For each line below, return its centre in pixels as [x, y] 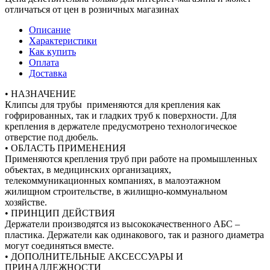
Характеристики [63, 40]
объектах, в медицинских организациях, [88, 169]
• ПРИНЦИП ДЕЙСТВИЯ [60, 213]
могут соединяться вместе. [59, 245]
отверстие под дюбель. [52, 137]
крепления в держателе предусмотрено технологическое [121, 126]
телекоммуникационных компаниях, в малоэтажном [113, 180]
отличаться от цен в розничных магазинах [92, 9]
